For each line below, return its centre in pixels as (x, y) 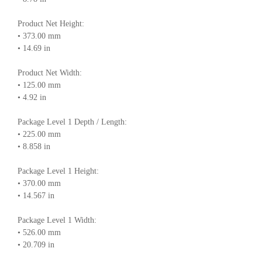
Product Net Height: (51, 23)
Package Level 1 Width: (57, 220)
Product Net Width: (50, 73)
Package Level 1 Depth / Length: (72, 122)
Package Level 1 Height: (58, 171)
